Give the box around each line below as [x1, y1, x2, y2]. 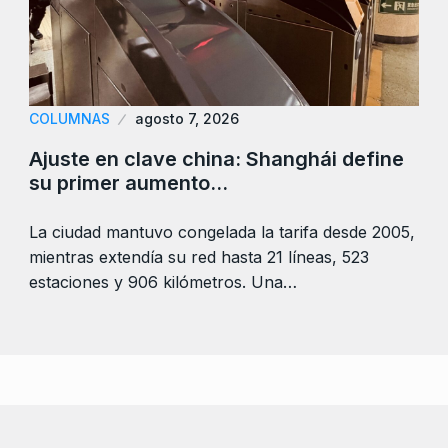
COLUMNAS [29, 109, 110, 127]
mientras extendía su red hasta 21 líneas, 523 [29, 246, 369, 267]
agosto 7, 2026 [135, 109, 239, 127]
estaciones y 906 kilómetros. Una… [29, 271, 297, 292]
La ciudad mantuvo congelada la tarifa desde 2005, [29, 221, 415, 242]
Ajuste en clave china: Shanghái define [29, 146, 404, 171]
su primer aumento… [29, 170, 228, 195]
